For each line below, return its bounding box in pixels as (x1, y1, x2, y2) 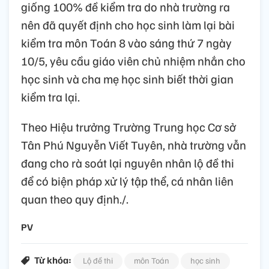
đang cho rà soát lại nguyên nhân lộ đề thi (21, 155, 234, 171)
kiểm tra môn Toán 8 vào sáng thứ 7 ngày (21, 35, 232, 51)
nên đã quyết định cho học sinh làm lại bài (21, 17, 235, 33)
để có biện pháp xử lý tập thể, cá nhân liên (21, 173, 234, 189)
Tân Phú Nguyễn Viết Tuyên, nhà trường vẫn (21, 137, 246, 153)
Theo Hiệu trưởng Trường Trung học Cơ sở (21, 119, 236, 135)
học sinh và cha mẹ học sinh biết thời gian (21, 71, 234, 87)
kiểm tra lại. (21, 89, 80, 105)
